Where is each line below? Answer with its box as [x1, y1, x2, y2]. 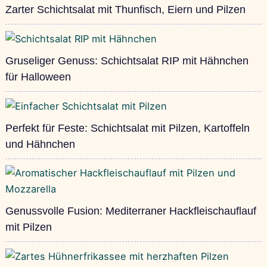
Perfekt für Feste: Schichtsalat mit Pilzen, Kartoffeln [5, 122, 250, 135]
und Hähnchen [5, 138, 75, 151]
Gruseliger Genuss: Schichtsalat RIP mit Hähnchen [5, 55, 249, 67]
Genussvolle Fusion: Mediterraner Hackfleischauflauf [5, 205, 256, 218]
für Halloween [5, 71, 71, 83]
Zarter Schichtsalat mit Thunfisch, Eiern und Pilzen [5, 4, 246, 16]
